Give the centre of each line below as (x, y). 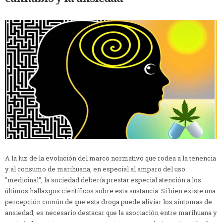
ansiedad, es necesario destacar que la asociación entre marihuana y (111, 213)
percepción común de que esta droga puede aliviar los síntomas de (109, 202)
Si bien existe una (188, 191)
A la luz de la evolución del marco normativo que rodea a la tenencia (111, 158)
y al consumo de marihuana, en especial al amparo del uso (95, 169)
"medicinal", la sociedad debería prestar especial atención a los (103, 180)
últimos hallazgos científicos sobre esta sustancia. (83, 191)
